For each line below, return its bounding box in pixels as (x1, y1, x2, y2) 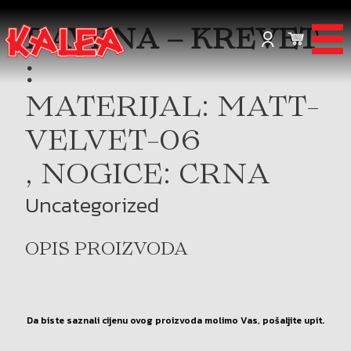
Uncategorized (25, 189, 160, 221)
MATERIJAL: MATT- (25, 95, 320, 123)
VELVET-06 (25, 128, 201, 157)
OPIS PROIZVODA (25, 241, 189, 259)
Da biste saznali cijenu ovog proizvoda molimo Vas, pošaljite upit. (27, 313, 324, 327)
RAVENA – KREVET (25, 27, 319, 56)
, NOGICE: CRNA (25, 162, 271, 190)
